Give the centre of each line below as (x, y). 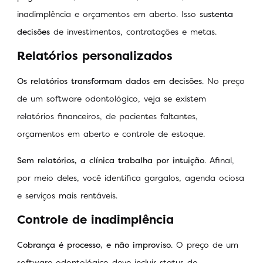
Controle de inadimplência (95, 220)
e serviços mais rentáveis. (69, 195)
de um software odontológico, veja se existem (112, 99)
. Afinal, (219, 160)
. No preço (223, 81)
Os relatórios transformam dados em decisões (109, 81)
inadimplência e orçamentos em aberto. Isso (108, 14)
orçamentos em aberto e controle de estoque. (113, 134)
